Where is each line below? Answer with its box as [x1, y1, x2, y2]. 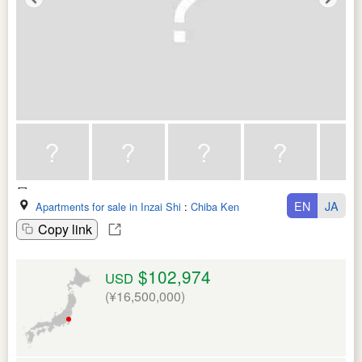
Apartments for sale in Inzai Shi [36, 199, 181, 215]
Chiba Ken [191, 199, 239, 215]
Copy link [38, 220, 92, 239]
